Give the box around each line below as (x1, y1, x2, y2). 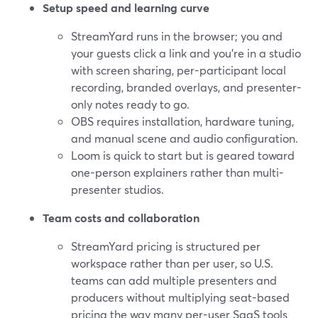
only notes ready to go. (71, 97, 190, 111)
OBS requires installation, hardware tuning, (71, 114, 294, 128)
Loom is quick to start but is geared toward (71, 148, 295, 163)
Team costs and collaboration (43, 210, 199, 225)
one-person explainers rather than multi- (71, 165, 284, 180)
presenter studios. (71, 182, 164, 197)
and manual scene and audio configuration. (71, 131, 298, 146)
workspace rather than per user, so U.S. (71, 256, 273, 270)
